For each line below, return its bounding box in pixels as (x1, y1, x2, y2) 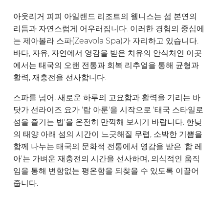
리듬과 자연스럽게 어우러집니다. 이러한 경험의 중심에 (13, 24, 204, 34)
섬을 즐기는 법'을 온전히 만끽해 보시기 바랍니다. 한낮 (13, 117, 202, 127)
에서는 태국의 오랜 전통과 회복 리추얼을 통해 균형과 (13, 61, 199, 70)
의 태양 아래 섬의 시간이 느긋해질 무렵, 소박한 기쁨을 (13, 130, 202, 139)
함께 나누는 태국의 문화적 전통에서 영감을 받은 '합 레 (13, 142, 202, 152)
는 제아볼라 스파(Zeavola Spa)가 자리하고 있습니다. (13, 36, 198, 46)
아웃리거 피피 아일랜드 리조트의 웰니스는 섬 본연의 (13, 12, 197, 22)
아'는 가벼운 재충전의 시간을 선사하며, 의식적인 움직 (13, 154, 200, 164)
